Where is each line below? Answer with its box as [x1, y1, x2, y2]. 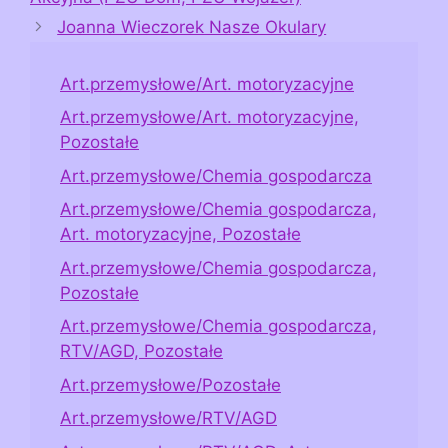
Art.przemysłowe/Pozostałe [60, 374, 281, 395]
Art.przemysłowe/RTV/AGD [60, 408, 277, 429]
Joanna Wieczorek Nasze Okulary [57, 16, 327, 37]
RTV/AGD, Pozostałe [60, 341, 223, 362]
